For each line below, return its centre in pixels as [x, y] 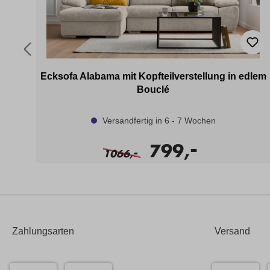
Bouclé [153, 89]
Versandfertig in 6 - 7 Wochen [158, 120]
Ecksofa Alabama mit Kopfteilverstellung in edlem [153, 76]
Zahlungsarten [43, 231]
